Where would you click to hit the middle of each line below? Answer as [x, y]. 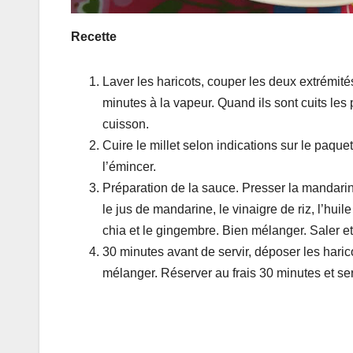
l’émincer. [129, 166]
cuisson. [126, 124]
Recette [94, 36]
